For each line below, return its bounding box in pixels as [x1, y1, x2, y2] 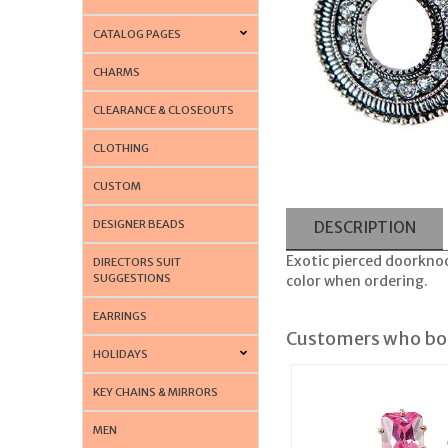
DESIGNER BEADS [93, 216, 186, 231]
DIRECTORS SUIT [93, 254, 182, 269]
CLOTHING [93, 140, 150, 155]
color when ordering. [285, 271, 428, 290]
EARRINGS [93, 308, 148, 323]
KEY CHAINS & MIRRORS [93, 384, 219, 399]
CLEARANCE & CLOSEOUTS [93, 102, 235, 117]
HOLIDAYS [93, 346, 149, 361]
